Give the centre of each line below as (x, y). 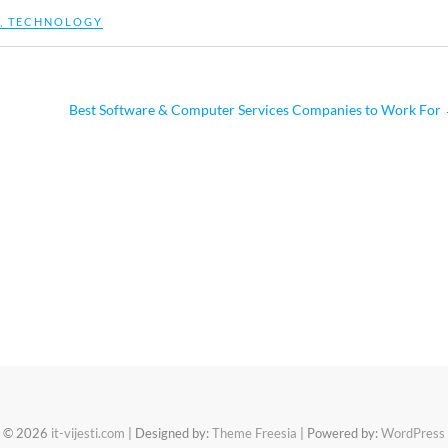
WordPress (413, 433)
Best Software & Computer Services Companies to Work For (256, 109)
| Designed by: (168, 433)
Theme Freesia (254, 433)
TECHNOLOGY (55, 21)
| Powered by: (339, 433)
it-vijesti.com (88, 433)
